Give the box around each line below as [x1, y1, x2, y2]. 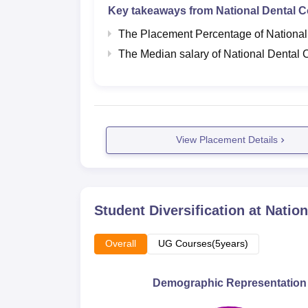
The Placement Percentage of [118, 27, 266, 40]
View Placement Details [176, 134, 278, 146]
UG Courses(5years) [158, 237, 248, 249]
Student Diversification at [94, 202, 265, 218]
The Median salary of [118, 47, 223, 60]
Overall [105, 237, 136, 249]
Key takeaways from [108, 4, 216, 16]
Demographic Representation [152, 276, 307, 289]
